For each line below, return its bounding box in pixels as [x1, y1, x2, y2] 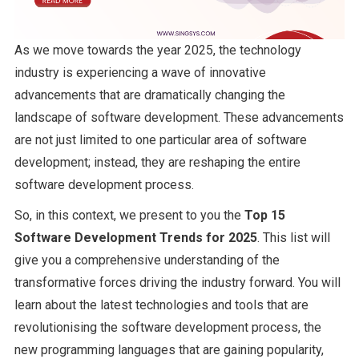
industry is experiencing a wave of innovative [14, 65, 266, 81]
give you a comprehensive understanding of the [14, 252, 280, 268]
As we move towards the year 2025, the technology [14, 42, 301, 58]
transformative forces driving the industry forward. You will [14, 275, 341, 291]
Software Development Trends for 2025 [14, 230, 257, 246]
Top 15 [244, 208, 285, 224]
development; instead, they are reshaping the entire [14, 155, 301, 171]
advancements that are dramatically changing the [14, 87, 285, 103]
